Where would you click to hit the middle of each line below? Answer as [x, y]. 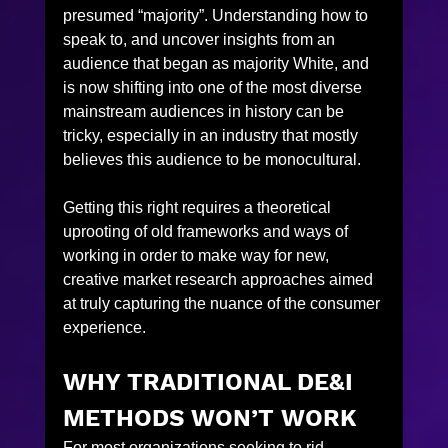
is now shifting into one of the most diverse [214, 87]
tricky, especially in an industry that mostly [212, 135]
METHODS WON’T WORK [209, 417]
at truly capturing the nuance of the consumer [223, 303]
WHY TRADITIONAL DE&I [211, 381]
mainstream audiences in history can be [205, 111]
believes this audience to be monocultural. [211, 159]
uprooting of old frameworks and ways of [207, 231]
